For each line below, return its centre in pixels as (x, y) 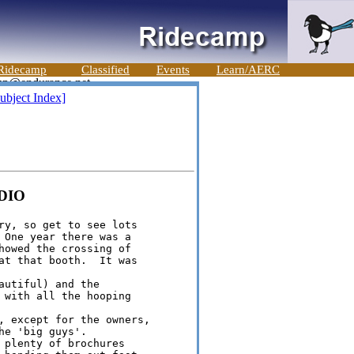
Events (173, 70)
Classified (105, 70)
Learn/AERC (248, 70)
